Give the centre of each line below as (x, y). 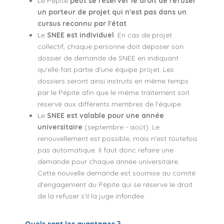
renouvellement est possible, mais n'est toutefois (117, 138)
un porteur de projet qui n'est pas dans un (112, 12)
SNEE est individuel (80, 35)
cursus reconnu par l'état (82, 23)
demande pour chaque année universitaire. (108, 161)
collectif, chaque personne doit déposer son (110, 46)
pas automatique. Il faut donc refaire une (105, 150)
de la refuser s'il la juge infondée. (91, 196)
